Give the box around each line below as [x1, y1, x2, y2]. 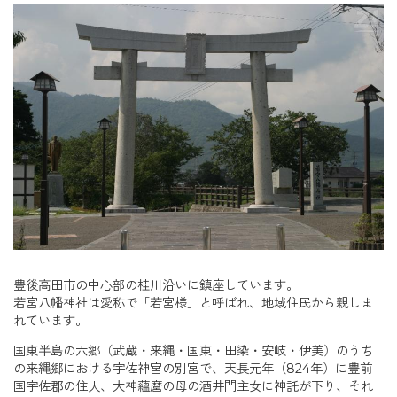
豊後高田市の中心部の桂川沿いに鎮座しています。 [13, 276, 299, 293]
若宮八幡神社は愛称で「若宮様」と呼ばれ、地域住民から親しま [13, 294, 373, 311]
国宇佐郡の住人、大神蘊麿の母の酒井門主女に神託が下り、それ [13, 378, 373, 395]
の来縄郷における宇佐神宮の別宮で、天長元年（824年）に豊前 [13, 361, 372, 378]
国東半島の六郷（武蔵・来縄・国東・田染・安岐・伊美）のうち [13, 343, 373, 360]
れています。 [13, 312, 88, 329]
